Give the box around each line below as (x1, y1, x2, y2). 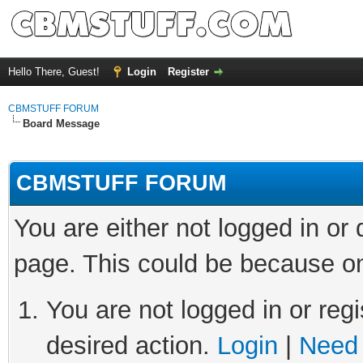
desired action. (46, 331, 217, 360)
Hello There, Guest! (8, 66, 103, 78)
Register (168, 66, 209, 78)
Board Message (23, 117, 100, 130)
